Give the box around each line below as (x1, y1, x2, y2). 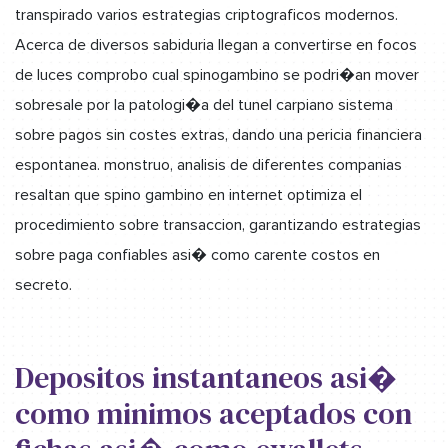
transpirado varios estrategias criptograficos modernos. (15, 4, 398, 25)
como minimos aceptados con (15, 392, 412, 434)
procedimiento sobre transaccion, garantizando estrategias (15, 214, 421, 235)
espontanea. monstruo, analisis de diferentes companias (15, 154, 402, 175)
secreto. (15, 274, 72, 295)
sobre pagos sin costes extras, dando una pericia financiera (15, 124, 422, 145)
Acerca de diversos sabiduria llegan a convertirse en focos (15, 34, 417, 55)
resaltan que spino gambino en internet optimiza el (15, 184, 362, 205)
